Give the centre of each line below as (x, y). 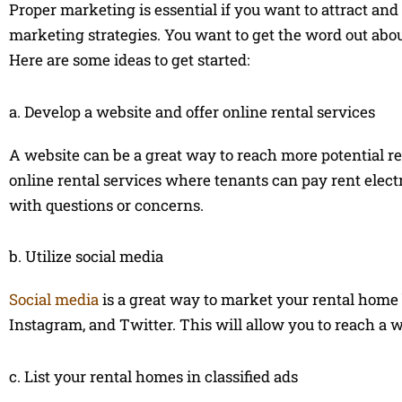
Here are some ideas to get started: (129, 59)
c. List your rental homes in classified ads (153, 377)
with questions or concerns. (106, 205)
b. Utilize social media (86, 257)
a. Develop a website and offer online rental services (192, 111)
